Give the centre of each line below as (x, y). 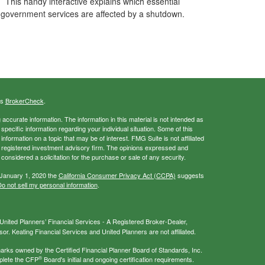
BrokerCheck (24, 101)
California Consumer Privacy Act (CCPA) (117, 175)
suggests (190, 175)
